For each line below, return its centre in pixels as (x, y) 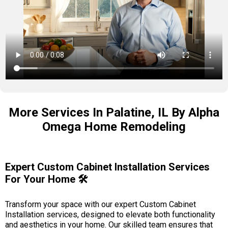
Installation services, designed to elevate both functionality (110, 214)
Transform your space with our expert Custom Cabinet (101, 204)
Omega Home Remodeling (114, 126)
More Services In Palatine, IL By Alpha (114, 112)
